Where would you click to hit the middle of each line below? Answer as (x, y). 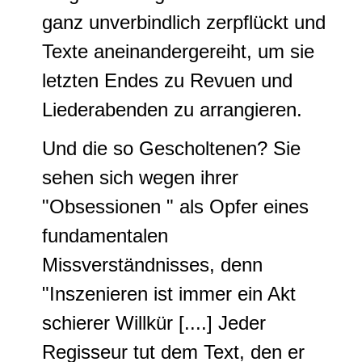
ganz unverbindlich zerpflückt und (184, 22)
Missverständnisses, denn (152, 265)
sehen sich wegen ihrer (140, 177)
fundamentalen (105, 236)
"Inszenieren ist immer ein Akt (169, 294)
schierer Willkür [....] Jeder (154, 323)
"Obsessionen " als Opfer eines (175, 206)
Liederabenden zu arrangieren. (172, 109)
